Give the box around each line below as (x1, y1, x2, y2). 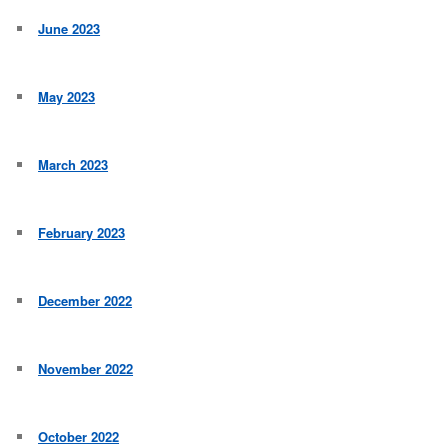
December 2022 (38, 291, 133, 311)
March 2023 (38, 155, 109, 175)
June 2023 (38, 19, 101, 39)
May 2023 (38, 87, 96, 107)
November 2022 (38, 359, 134, 379)
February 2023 (38, 223, 126, 243)
